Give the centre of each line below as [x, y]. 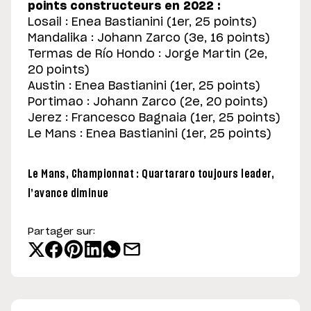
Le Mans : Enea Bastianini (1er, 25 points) [150, 134]
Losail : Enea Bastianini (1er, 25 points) [142, 23]
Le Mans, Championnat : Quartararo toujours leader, [151, 175]
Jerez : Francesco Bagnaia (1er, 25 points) [154, 118]
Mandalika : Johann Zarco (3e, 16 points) [149, 39]
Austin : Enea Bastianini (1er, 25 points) [144, 86]
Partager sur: [61, 232]
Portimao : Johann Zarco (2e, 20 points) [148, 102]
